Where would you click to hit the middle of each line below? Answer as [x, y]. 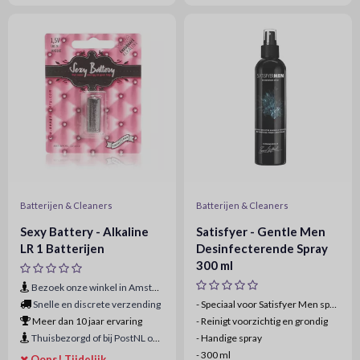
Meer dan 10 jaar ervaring [86, 321]
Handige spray [231, 338]
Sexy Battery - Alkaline [84, 231]
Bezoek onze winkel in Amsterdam [92, 287]
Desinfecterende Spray [262, 248]
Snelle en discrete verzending [97, 304]
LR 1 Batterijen [62, 248]
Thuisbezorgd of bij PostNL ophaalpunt [92, 338]
